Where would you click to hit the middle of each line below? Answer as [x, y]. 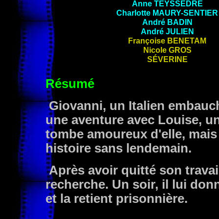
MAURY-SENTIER [185, 13]
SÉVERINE [167, 59]
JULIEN [180, 31]
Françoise [148, 41]
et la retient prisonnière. [117, 198]
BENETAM [187, 41]
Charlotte [134, 13]
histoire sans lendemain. [119, 148]
